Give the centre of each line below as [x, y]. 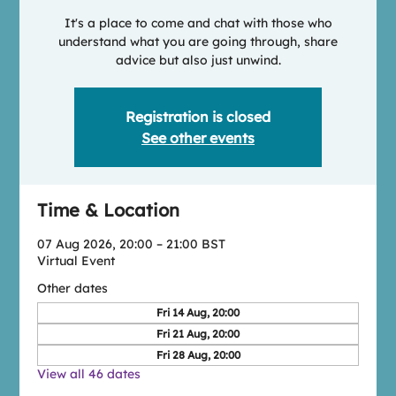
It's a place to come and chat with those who [198, 23]
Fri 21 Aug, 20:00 [198, 334]
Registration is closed [198, 117]
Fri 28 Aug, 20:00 [198, 355]
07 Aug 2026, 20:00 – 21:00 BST [132, 244]
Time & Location [109, 210]
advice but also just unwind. [198, 60]
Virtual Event [76, 261]
